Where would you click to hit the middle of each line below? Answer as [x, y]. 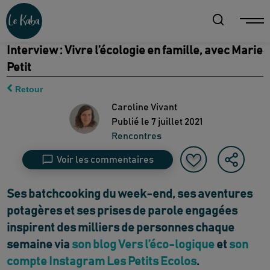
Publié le [130, 121]
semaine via [39, 245]
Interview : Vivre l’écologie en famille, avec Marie [135, 51]
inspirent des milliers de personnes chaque [121, 228]
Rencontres [136, 136]
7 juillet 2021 [177, 121]
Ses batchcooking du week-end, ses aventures [130, 194]
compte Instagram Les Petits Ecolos [102, 262]
